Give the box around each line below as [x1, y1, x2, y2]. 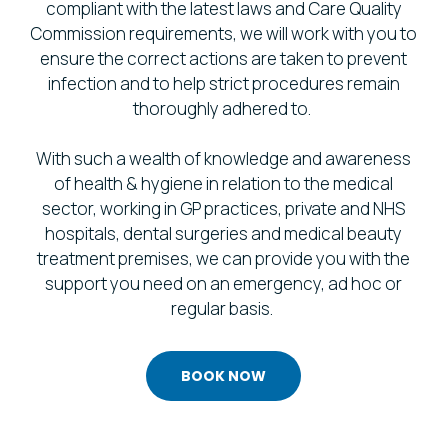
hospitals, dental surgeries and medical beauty [45, 222, 403, 246]
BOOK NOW [181, 366, 267, 387]
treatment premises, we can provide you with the [37, 247, 411, 271]
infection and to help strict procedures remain [47, 71, 400, 95]
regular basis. [171, 297, 277, 321]
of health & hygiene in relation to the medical [54, 172, 394, 196]
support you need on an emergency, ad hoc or [45, 272, 403, 296]
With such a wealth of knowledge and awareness [36, 147, 412, 171]
